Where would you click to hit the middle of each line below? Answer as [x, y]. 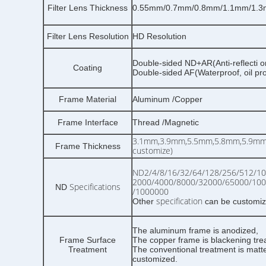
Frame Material [88, 99]
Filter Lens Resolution [88, 36]
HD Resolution [159, 36]
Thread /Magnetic [166, 122]
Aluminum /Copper [167, 99]
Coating [88, 68]
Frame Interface [88, 122]
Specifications [95, 187]
